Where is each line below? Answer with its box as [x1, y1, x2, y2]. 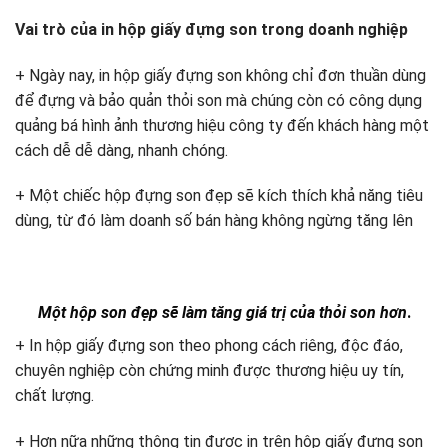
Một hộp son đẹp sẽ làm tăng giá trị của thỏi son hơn [37, 302, 407, 322]
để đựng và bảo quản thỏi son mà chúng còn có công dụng [15, 90, 422, 110]
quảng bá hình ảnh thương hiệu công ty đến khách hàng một [15, 115, 429, 135]
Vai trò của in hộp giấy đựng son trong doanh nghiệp [15, 19, 408, 39]
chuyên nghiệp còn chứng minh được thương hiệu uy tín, [15, 360, 404, 380]
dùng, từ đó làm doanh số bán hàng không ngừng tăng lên [15, 211, 413, 231]
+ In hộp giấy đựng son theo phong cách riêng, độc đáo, [15, 335, 403, 355]
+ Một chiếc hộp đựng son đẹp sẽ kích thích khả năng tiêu [15, 186, 423, 206]
